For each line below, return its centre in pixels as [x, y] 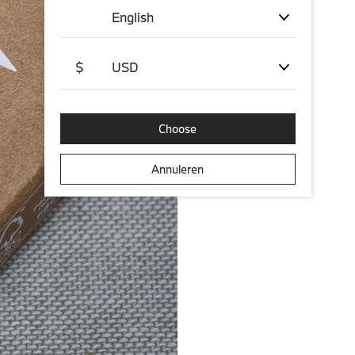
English [132, 17]
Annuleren [177, 169]
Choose [177, 129]
